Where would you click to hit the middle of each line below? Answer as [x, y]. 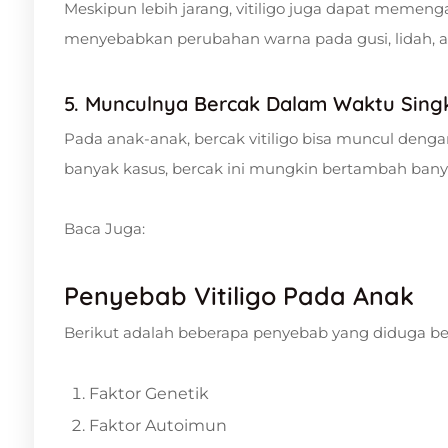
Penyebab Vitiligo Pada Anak [239, 295]
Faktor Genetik [149, 393]
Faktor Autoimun [158, 425]
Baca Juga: [104, 228]
